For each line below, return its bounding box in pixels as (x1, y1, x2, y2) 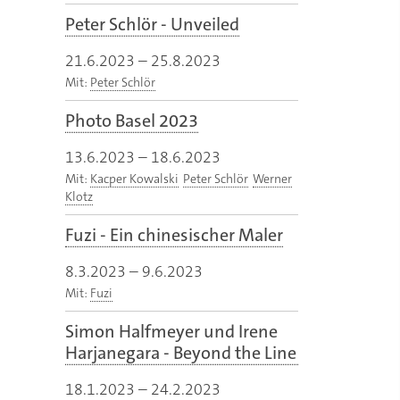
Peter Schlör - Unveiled (65, 12, 239, 37)
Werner (253, 171, 292, 187)
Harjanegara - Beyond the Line (65, 341, 296, 365)
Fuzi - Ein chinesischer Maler (65, 223, 283, 247)
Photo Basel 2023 (65, 109, 198, 133)
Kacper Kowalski (90, 171, 179, 187)
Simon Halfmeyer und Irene (65, 320, 278, 344)
